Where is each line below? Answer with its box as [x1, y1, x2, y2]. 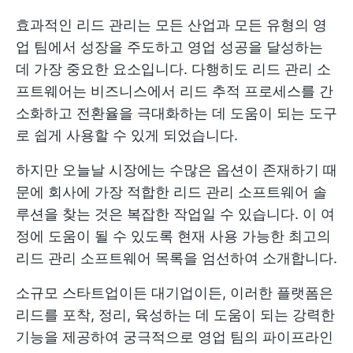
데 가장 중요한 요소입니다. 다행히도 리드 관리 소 [16, 61, 331, 77]
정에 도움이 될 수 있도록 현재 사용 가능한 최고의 [16, 228, 331, 244]
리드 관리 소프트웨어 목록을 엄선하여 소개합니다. [16, 250, 337, 266]
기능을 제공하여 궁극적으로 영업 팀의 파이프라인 [16, 329, 333, 345]
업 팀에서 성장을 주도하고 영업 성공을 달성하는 [16, 39, 323, 55]
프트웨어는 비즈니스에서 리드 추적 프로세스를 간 [16, 83, 333, 99]
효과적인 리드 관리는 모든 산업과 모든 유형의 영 [16, 17, 327, 33]
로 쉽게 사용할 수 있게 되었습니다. [16, 127, 238, 143]
